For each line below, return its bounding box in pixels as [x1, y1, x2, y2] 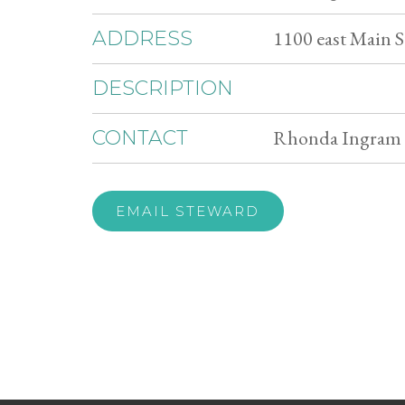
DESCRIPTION [92, 76, 233, 100]
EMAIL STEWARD [116, 202, 260, 220]
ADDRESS [92, 26, 193, 51]
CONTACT [92, 126, 188, 150]
